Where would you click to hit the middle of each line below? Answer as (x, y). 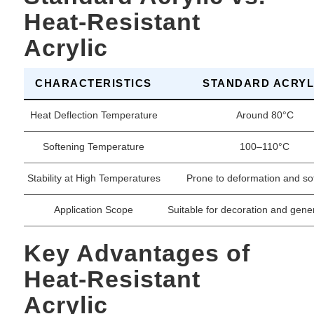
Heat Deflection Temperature (94, 116)
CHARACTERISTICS (94, 83)
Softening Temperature (94, 147)
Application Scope (94, 210)
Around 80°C (265, 116)
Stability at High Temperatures (94, 179)
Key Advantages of (137, 253)
